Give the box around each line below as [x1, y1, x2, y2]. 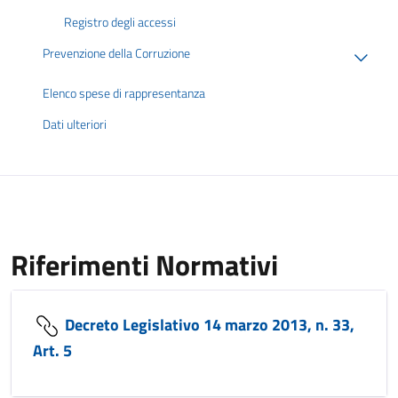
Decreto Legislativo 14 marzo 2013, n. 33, [61, 312, 354, 337]
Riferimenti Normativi [11, 243, 278, 287]
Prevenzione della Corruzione [43, 44, 190, 64]
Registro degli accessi [64, 12, 176, 33]
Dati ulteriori [43, 114, 107, 134]
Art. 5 [33, 338, 72, 363]
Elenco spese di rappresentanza [43, 83, 205, 103]
